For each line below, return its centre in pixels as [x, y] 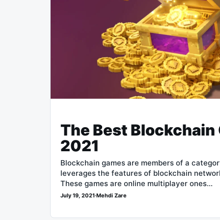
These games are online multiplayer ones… [137, 184]
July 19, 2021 [78, 196]
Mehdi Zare [111, 196]
